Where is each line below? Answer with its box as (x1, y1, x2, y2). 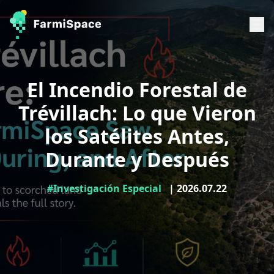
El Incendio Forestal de (27, 76, 247, 103)
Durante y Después (45, 146, 229, 172)
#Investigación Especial (47, 182, 166, 195)
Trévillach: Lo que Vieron (18, 100, 256, 126)
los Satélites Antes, (45, 123, 229, 149)
